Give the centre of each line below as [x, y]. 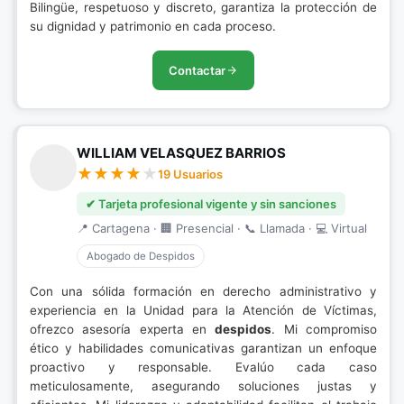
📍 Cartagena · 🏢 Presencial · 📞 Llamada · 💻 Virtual [222, 228]
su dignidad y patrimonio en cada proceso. [153, 26]
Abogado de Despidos [141, 256]
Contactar [197, 70]
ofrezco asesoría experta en [123, 329]
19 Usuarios [190, 174]
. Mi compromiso [325, 329]
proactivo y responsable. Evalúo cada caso [203, 367]
